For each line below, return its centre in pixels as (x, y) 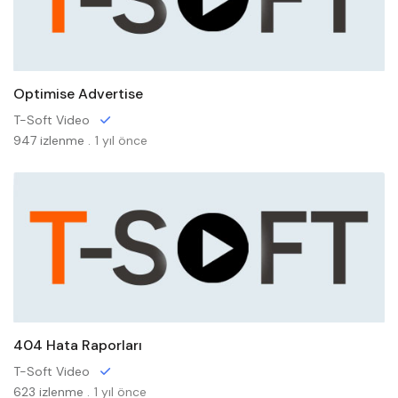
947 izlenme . (52, 140)
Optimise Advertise (78, 94)
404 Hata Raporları (78, 345)
